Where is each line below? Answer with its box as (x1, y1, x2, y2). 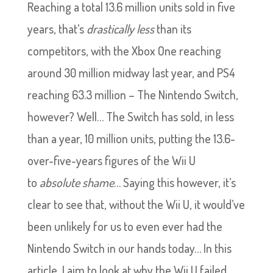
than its (154, 21, 191, 37)
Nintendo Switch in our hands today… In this (27, 240, 232, 256)
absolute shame (39, 174, 114, 190)
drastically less (86, 21, 154, 37)
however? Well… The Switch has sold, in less (27, 108, 234, 124)
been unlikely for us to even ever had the (27, 218, 222, 234)
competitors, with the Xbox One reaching (27, 43, 221, 58)
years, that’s (27, 21, 87, 37)
